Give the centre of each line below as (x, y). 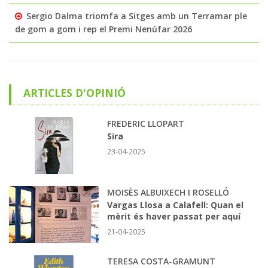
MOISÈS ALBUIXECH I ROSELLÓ (168, 192)
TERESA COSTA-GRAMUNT (161, 261)
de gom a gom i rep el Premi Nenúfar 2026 (103, 29)
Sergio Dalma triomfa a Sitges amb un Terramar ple (137, 16)
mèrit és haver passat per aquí (174, 216)
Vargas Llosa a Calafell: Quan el (175, 205)
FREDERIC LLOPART (146, 123)
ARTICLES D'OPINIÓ (74, 92)
